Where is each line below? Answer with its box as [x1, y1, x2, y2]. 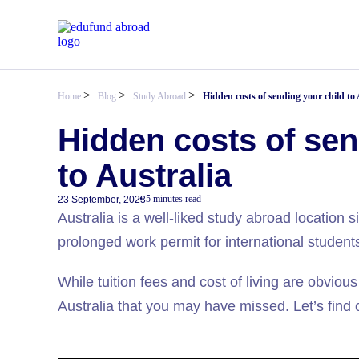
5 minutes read [146, 193, 201, 204]
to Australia [58, 158, 232, 193]
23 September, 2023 [58, 194, 146, 205]
